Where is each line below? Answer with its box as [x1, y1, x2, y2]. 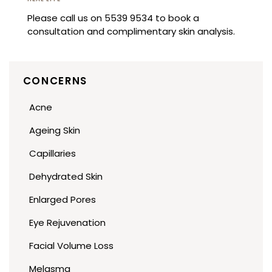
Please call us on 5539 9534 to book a [27, 12, 199, 25]
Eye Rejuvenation [29, 216, 106, 229]
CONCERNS [22, 73, 87, 89]
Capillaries [29, 147, 76, 160]
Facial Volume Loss [29, 239, 114, 253]
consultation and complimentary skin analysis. [27, 25, 235, 38]
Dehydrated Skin [29, 170, 103, 183]
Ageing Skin [29, 124, 80, 137]
